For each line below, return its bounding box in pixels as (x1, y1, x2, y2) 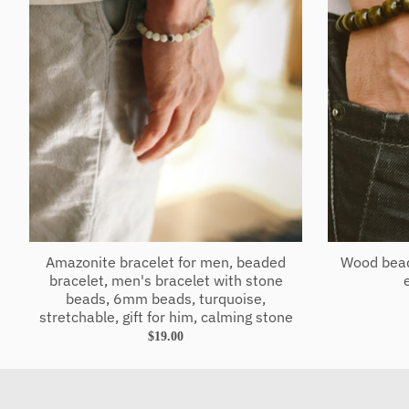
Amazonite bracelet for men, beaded (46, 252, 286, 271)
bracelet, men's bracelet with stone (48, 270, 283, 289)
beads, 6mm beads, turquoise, (66, 288, 266, 308)
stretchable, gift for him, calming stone (38, 307, 293, 326)
